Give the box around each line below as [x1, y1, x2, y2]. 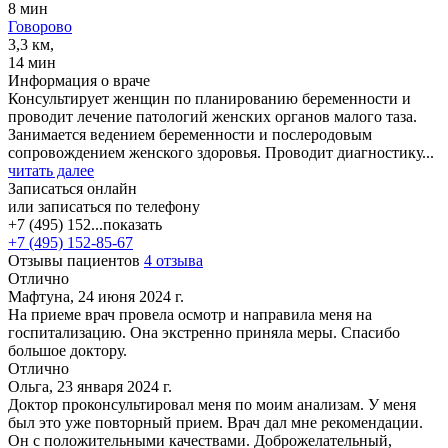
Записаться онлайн [8, 179, 137, 197]
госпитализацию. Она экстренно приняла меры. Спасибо [8, 323, 400, 341]
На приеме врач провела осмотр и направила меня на [8, 305, 372, 323]
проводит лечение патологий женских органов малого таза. [8, 107, 417, 125]
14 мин [8, 53, 56, 71]
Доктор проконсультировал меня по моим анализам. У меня [8, 395, 416, 413]
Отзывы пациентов [8, 251, 144, 269]
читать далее [8, 161, 94, 179]
